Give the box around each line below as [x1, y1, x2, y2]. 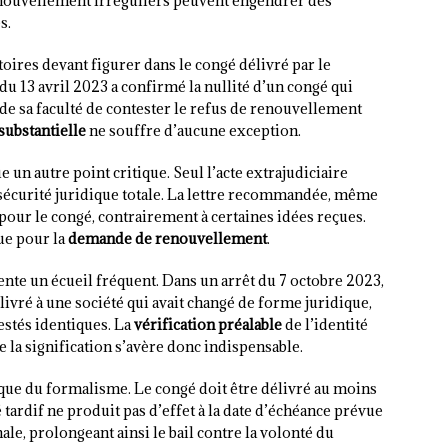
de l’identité [282, 315, 368, 335]
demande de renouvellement [68, 229, 267, 249]
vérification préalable [134, 315, 282, 335]
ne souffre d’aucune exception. [86, 121, 301, 141]
